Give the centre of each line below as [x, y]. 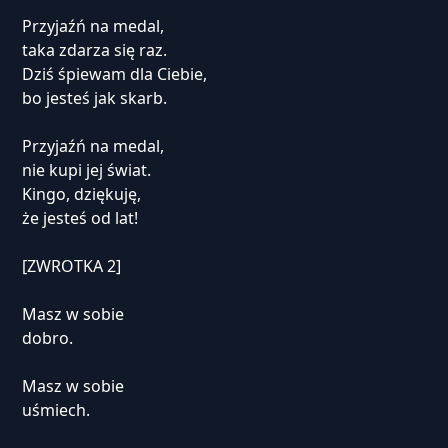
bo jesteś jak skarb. [94, 98]
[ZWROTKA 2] [71, 266]
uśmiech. [55, 410]
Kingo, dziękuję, [81, 194]
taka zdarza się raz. [94, 50]
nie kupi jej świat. [86, 170]
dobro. [47, 338]
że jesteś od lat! [79, 218]
